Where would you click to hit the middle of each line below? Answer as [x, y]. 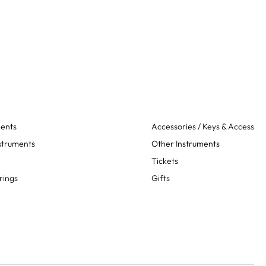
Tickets [165, 161]
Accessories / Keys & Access [203, 126]
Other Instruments [186, 144]
